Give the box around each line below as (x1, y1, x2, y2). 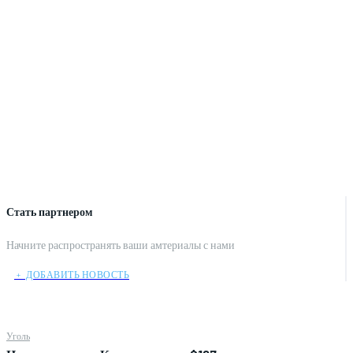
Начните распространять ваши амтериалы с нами (6, 237, 235, 251)
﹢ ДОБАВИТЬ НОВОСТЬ (14, 268, 129, 280)
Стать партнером (6, 205, 93, 219)
